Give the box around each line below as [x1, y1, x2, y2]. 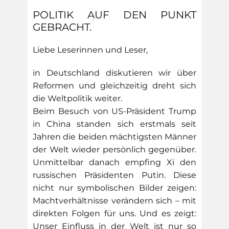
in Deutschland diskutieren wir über [33, 68, 196, 78]
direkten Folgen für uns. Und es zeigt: [33, 209, 196, 218]
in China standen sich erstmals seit [33, 119, 196, 129]
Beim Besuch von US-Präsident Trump [33, 106, 196, 116]
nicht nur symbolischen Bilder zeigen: [33, 183, 196, 193]
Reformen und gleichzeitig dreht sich [33, 81, 196, 90]
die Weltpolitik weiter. [33, 94, 122, 103]
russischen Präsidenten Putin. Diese [33, 170, 196, 180]
